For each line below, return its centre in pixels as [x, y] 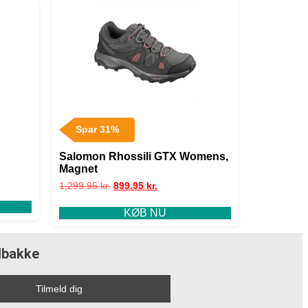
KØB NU [145, 212]
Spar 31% [97, 129]
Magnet [78, 169]
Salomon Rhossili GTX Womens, [144, 157]
